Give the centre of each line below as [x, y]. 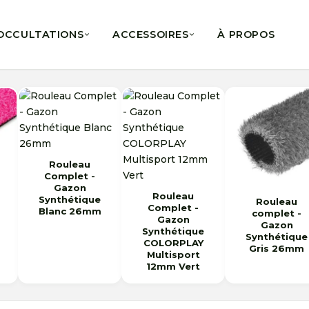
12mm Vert [173, 266]
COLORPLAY [173, 243]
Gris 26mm [277, 248]
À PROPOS [246, 34]
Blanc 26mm [70, 211]
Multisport [173, 255]
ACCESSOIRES [151, 34]
